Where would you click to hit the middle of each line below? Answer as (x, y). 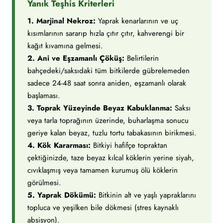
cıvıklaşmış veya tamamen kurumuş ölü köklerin (103, 170)
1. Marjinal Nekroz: (61, 21)
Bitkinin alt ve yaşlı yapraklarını (146, 195)
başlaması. (44, 96)
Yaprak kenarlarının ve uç (137, 21)
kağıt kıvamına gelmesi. (65, 46)
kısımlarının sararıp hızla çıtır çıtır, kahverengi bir (106, 33)
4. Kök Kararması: (59, 145)
